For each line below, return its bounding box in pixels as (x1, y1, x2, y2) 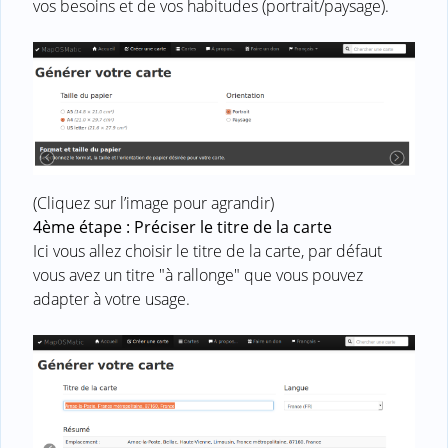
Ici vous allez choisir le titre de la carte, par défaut (33, 239, 382, 262)
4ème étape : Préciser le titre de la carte (33, 215, 332, 238)
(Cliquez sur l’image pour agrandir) (33, 191, 274, 214)
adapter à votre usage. (33, 287, 190, 310)
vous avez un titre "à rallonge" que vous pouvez (33, 263, 363, 286)
